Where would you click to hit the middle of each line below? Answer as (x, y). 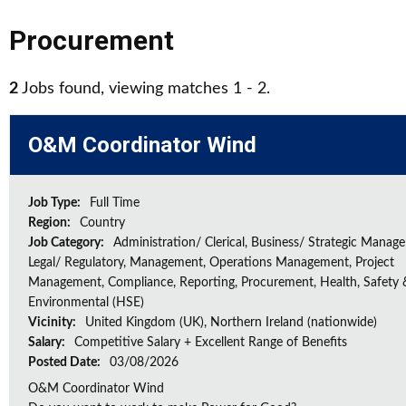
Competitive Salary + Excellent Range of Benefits (211, 343)
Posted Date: (66, 362)
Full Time (115, 203)
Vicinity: (53, 323)
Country (102, 223)
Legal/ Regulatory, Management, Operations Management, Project (211, 263)
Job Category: (68, 243)
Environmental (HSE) (86, 303)
